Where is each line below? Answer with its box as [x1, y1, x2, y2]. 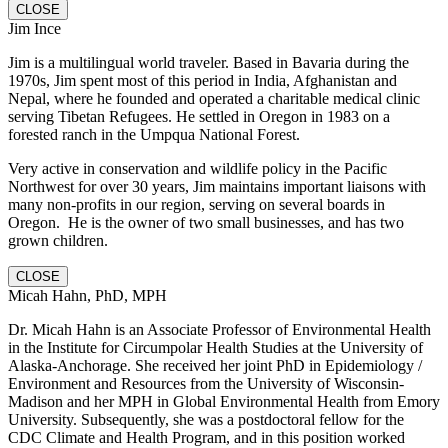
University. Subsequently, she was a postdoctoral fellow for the [8, 410, 404, 428]
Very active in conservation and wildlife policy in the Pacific [8, 159, 387, 177]
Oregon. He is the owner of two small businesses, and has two [8, 213, 404, 231]
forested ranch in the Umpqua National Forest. [8, 125, 300, 143]
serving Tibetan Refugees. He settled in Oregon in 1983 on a [8, 107, 390, 125]
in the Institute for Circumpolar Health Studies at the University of [8, 338, 423, 356]
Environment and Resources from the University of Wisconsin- [8, 374, 404, 392]
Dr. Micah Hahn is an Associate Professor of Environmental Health [8, 320, 431, 338]
